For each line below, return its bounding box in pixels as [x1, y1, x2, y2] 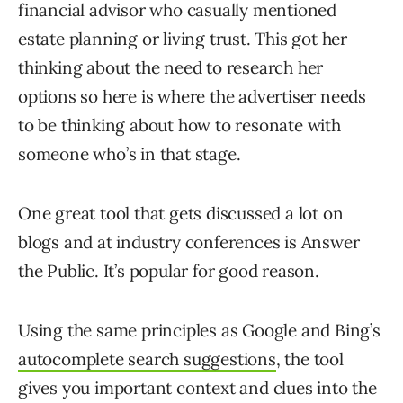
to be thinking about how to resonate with [18, 114, 341, 137]
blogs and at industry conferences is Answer [18, 231, 360, 254]
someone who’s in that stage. [18, 143, 241, 166]
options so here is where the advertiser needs [18, 85, 366, 108]
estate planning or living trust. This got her [18, 28, 347, 50]
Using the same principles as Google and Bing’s [18, 319, 381, 342]
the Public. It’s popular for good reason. [18, 260, 319, 282]
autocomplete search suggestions [18, 348, 276, 371]
